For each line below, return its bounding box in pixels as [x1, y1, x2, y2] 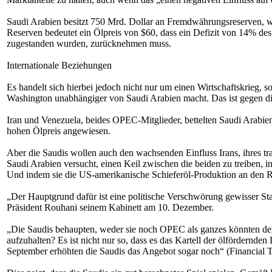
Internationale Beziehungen [7, 60, 112, 70]
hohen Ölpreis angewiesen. [7, 126, 110, 136]
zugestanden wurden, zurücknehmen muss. [7, 38, 171, 49]
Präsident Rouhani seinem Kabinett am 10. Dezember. [7, 202, 214, 212]
